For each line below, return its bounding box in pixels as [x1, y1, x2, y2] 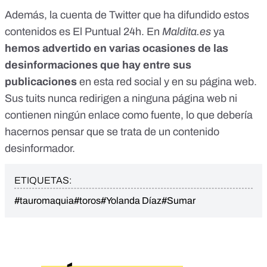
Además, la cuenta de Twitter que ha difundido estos [5, 9, 249, 21]
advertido [42, 42, 91, 55]
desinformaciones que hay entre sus [5, 59, 191, 72]
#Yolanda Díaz [101, 195, 162, 206]
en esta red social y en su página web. [77, 76, 257, 88]
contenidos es [5, 26, 73, 38]
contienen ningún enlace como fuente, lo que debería [5, 109, 253, 122]
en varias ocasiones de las [91, 42, 228, 55]
